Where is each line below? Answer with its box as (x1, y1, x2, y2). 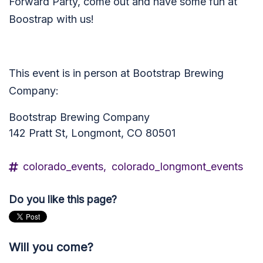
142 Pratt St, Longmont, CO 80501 (9, 127, 176, 139)
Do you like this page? (9, 193, 117, 205)
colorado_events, (23, 160, 106, 173)
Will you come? (9, 240, 93, 254)
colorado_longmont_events (112, 160, 243, 173)
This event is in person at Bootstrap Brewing (9, 67, 224, 79)
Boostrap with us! (9, 13, 94, 25)
